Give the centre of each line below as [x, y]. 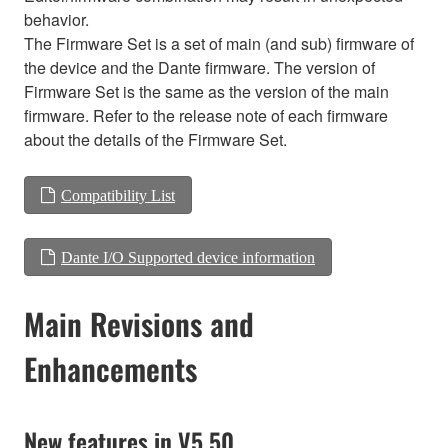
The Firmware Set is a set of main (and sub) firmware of [219, 43]
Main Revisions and [139, 323]
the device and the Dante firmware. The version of [199, 67]
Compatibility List [118, 194]
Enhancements [110, 368]
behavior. [56, 19]
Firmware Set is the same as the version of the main [206, 91]
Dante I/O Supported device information [188, 256]
